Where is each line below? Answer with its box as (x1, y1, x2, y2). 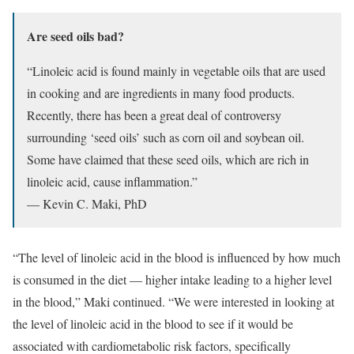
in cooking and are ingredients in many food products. (27, 84, 295, 101)
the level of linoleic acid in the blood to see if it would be (13, 314, 293, 332)
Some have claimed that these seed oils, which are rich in (27, 150, 309, 168)
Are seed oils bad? (27, 26, 124, 45)
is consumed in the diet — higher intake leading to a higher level (13, 270, 332, 288)
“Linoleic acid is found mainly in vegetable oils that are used (27, 62, 326, 79)
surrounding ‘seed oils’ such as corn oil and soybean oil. (27, 128, 304, 145)
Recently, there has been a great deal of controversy (27, 106, 281, 123)
